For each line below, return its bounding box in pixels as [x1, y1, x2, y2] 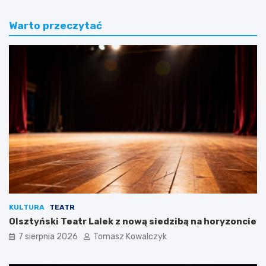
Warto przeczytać [9, 19, 102, 31]
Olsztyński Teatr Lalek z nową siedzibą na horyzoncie [9, 216, 256, 227]
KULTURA [9, 203, 45, 212]
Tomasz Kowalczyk [93, 232, 167, 242]
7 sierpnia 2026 [18, 232, 78, 242]
